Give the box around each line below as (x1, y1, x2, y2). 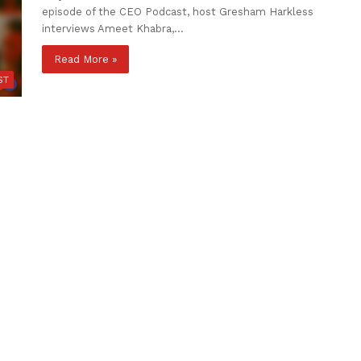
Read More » (54, 53, 118, 65)
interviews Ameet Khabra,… (42, 23, 185, 35)
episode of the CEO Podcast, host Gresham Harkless (42, 6, 314, 18)
